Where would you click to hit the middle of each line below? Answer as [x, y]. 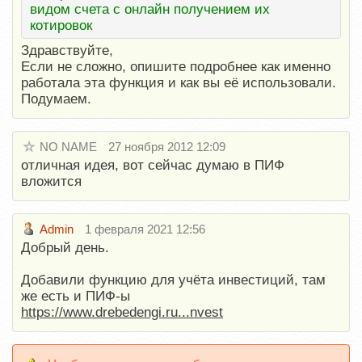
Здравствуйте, [67, 51]
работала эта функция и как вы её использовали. [179, 83]
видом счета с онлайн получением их [150, 9]
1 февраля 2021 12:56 [145, 229]
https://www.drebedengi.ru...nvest [122, 312]
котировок [61, 25]
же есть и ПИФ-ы [76, 296]
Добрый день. [65, 248]
